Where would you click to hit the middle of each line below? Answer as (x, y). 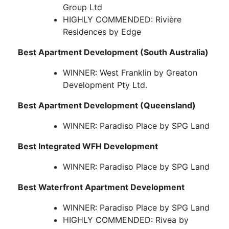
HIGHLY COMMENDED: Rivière (122, 20)
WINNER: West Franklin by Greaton (130, 73)
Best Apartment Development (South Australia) (113, 52)
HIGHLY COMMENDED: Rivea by (126, 220)
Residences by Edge (102, 32)
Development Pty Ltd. (105, 85)
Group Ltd (83, 7)
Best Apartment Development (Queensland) (107, 106)
